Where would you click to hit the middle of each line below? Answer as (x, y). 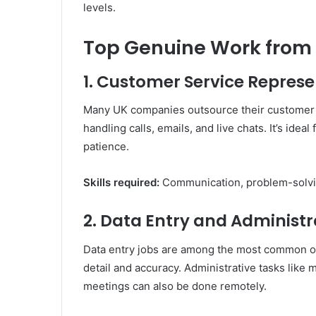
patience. (106, 147)
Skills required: (121, 183)
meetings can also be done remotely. (175, 286)
